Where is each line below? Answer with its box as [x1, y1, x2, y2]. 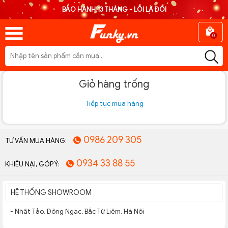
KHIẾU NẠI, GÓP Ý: [5, 159, 60, 168]
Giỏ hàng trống [79, 77, 149, 91]
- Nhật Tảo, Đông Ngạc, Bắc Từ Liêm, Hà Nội [10, 207, 144, 216]
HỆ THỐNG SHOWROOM [11, 188, 92, 197]
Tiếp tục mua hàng [84, 99, 144, 108]
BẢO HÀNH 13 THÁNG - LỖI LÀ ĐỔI [62, 5, 166, 14]
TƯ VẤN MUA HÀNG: [5, 136, 67, 145]
